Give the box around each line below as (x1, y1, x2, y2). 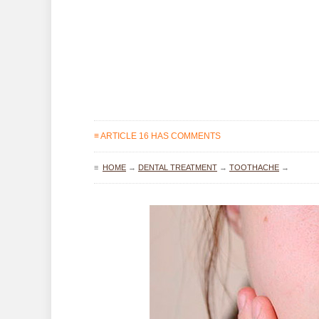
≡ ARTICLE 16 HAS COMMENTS (94, 131, 221, 141)
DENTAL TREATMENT (138, 163, 217, 172)
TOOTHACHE (229, 163, 279, 172)
